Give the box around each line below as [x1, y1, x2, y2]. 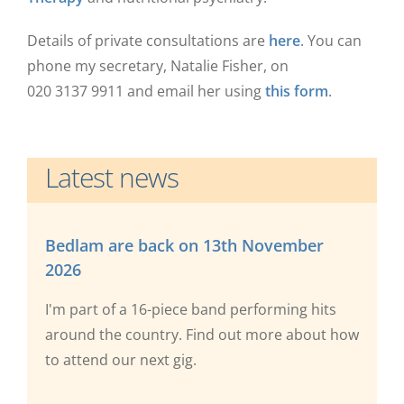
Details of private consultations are [26, 30, 269, 50]
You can [307, 30, 362, 50]
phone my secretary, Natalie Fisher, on [26, 55, 289, 76]
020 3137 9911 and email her [26, 80, 225, 101]
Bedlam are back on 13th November [45, 234, 324, 256]
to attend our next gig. [45, 349, 197, 370]
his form [270, 80, 328, 101]
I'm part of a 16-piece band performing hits [45, 298, 336, 319]
